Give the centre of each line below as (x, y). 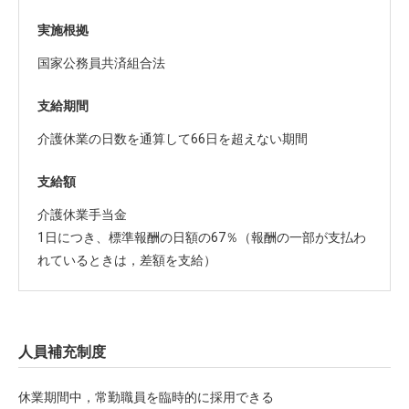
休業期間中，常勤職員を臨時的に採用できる (146, 397)
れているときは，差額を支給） (127, 260)
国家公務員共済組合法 (101, 63)
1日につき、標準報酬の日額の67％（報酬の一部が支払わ (202, 237)
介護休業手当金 (82, 215)
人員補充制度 (62, 352)
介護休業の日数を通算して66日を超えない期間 (173, 139)
